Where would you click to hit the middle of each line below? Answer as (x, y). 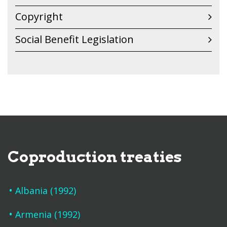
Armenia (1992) (47, 214)
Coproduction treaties (95, 157)
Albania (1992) (45, 191)
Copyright (39, 16)
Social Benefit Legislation (74, 39)
